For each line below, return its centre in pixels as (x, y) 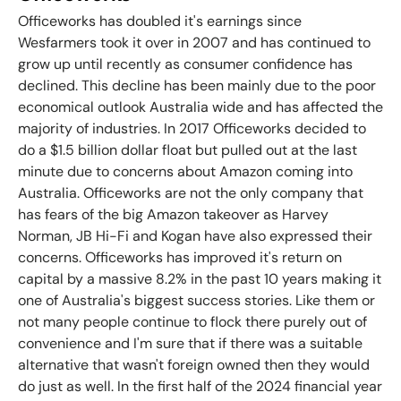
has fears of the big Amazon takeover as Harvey (173, 214)
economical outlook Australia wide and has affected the (200, 107)
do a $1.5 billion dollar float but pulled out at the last (188, 149)
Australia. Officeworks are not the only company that (191, 192)
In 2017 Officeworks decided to (265, 128)
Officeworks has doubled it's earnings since (160, 21)
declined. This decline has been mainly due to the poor (197, 85)
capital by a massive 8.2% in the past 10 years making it (200, 278)
